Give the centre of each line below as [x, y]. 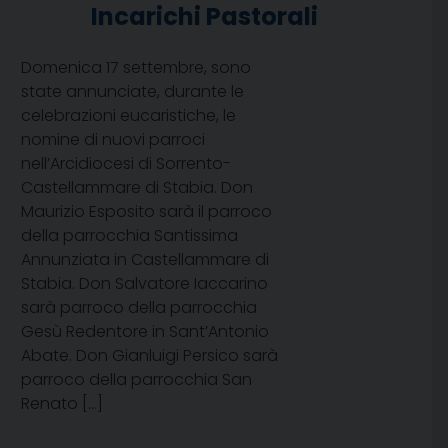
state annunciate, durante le [132, 92]
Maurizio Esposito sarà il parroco [146, 212]
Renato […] [62, 404]
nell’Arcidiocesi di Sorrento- [126, 164]
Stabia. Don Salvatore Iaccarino [144, 284]
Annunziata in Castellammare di [145, 260]
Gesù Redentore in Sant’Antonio [145, 332]
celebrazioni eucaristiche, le [128, 116]
